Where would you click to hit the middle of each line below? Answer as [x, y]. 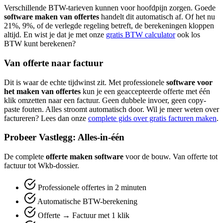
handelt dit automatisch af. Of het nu [157, 17]
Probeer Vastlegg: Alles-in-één [64, 137]
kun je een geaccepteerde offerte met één [145, 91]
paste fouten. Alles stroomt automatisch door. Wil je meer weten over [111, 109]
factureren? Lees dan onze [46, 118]
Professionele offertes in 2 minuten [91, 188]
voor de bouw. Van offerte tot [170, 157]
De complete [25, 157]
